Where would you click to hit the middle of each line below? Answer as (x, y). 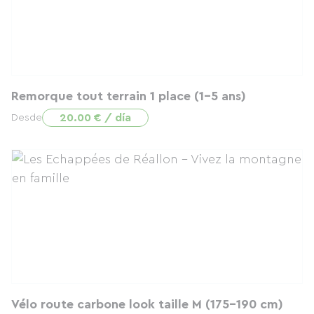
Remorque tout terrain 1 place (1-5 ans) (129, 96)
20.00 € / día (95, 118)
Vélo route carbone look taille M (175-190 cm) (147, 304)
